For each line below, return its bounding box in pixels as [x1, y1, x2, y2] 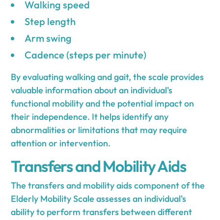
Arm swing [25, 31, 72, 44]
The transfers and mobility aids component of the [11, 179, 205, 191]
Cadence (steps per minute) [25, 48, 147, 61]
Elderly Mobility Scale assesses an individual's [11, 192, 187, 204]
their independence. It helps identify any [11, 110, 169, 122]
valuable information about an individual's [11, 84, 173, 96]
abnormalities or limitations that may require [11, 124, 188, 136]
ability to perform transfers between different [11, 206, 192, 218]
